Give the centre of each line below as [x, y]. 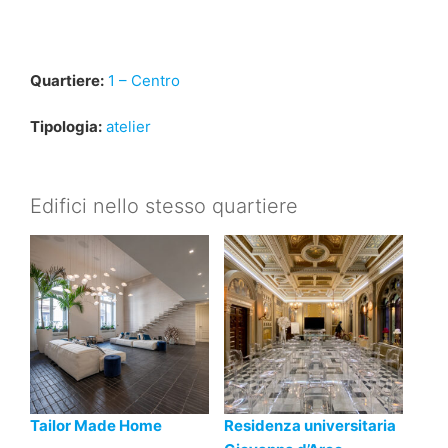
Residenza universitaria [310, 425]
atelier [128, 127]
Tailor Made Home [96, 425]
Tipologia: [66, 127]
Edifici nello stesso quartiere [164, 205]
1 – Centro [144, 80]
